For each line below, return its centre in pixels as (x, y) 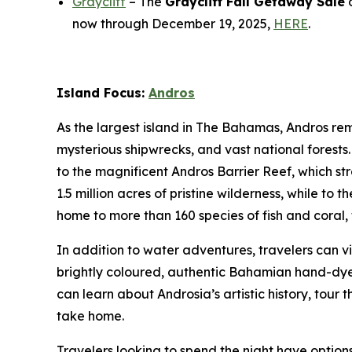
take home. (92, 315)
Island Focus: (103, 92)
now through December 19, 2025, (173, 23)
